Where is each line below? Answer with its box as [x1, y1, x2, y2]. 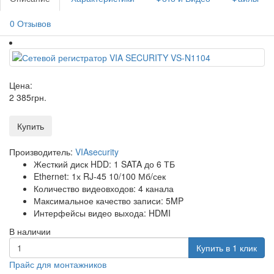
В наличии [9, 225, 51, 238]
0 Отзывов [10, 17, 51, 30]
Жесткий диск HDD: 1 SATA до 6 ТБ [34, 158, 175, 171]
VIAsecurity [75, 146, 119, 158]
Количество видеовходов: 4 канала [34, 182, 174, 195]
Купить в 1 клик [196, 242, 257, 254]
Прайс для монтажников [9, 258, 106, 271]
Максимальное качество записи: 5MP [34, 194, 183, 207]
